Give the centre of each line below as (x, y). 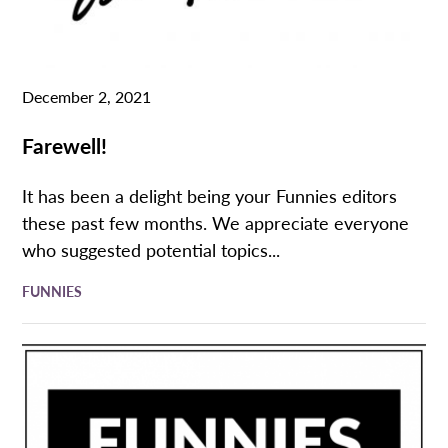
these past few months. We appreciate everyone (216, 222)
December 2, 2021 (87, 96)
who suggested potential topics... (151, 249)
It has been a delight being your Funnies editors (210, 195)
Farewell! (65, 144)
